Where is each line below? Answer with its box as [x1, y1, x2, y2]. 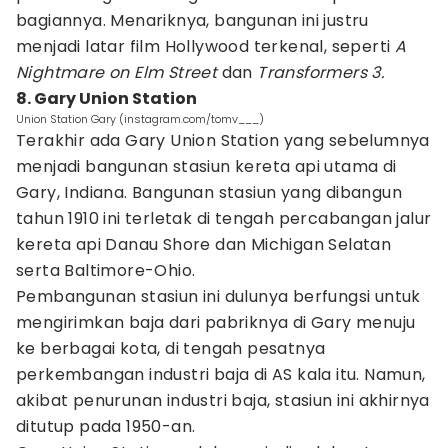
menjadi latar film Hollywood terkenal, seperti [16, 35, 395, 58]
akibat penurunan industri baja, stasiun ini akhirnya [16, 389, 430, 412]
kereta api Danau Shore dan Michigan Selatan [16, 233, 392, 256]
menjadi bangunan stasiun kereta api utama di [16, 155, 397, 178]
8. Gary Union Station [16, 87, 197, 110]
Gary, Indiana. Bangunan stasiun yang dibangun [16, 181, 402, 204]
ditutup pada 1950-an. [16, 415, 205, 438]
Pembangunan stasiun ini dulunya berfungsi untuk [16, 285, 421, 308]
